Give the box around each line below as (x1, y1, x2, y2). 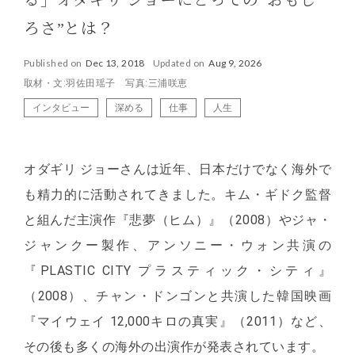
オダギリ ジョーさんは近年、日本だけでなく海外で (24, 162, 331, 177)
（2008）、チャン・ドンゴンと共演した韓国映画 (24, 288, 331, 304)
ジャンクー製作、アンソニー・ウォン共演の (24, 238, 331, 254)
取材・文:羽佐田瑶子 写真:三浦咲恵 (24, 78, 188, 90)
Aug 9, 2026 (208, 57, 262, 70)
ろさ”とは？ (24, 20, 114, 38)
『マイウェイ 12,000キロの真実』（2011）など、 (24, 314, 331, 330)
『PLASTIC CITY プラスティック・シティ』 (24, 263, 331, 279)
